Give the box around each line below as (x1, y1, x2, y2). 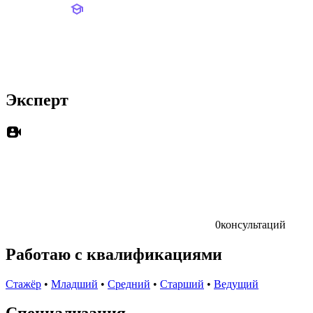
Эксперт (6, 90, 68, 109)
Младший (51, 277, 98, 290)
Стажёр (6, 277, 41, 290)
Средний (108, 277, 150, 290)
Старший (160, 277, 204, 290)
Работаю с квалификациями (6, 245, 222, 263)
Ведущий (214, 277, 259, 290)
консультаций (221, 218, 286, 231)
